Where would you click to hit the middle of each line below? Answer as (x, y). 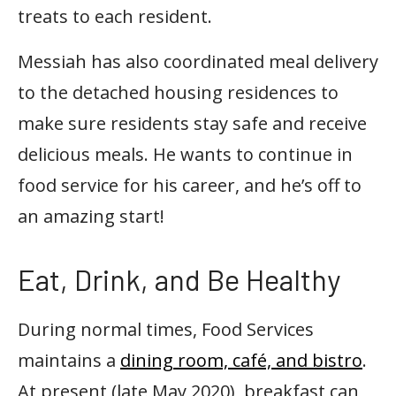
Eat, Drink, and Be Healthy (179, 280)
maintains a (69, 361)
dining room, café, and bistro (241, 361)
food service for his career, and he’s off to (190, 185)
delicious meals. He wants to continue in (185, 154)
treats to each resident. (115, 16)
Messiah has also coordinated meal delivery (198, 61)
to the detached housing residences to (178, 92)
